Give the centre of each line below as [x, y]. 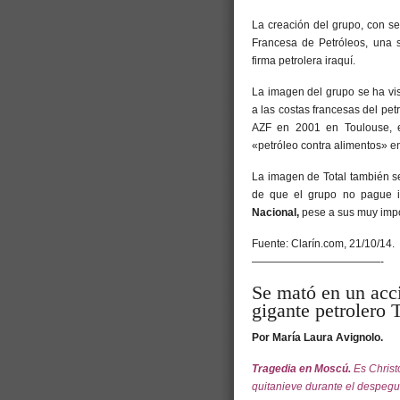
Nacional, [277, 212]
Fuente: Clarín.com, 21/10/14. [323, 244]
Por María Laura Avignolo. [317, 337]
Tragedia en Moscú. [303, 369]
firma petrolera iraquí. [304, 61]
